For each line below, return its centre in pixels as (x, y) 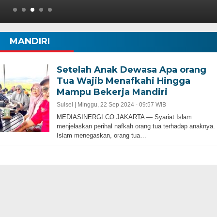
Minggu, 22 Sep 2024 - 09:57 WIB (122, 105)
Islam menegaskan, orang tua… (101, 136)
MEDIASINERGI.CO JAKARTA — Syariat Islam (124, 117)
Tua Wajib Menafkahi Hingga (123, 81)
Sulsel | (67, 105)
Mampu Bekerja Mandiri (112, 92)
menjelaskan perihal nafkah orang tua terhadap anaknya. (136, 126)
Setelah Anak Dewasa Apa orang (131, 70)
